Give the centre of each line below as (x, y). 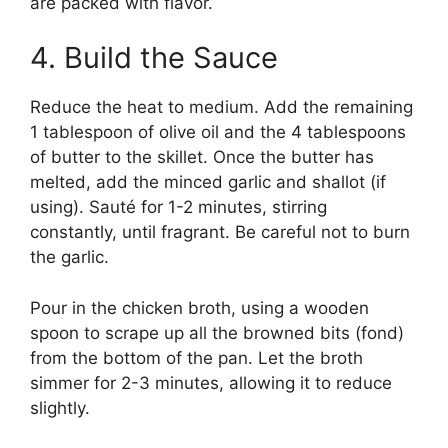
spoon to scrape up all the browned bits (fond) (217, 332)
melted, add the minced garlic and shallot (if (208, 182)
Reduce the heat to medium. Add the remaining (221, 107)
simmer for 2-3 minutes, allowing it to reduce (211, 382)
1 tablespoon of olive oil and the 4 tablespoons (218, 132)
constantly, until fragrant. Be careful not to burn (220, 232)
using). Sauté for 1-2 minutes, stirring (178, 207)
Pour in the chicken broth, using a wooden (199, 307)
